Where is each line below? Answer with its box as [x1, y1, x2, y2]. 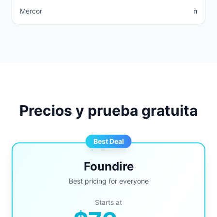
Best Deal [93, 137, 124, 145]
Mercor [20, 7, 42, 15]
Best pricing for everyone [68, 177, 149, 185]
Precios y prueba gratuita [19, 102, 198, 119]
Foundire [83, 159, 134, 173]
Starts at [95, 198, 122, 206]
